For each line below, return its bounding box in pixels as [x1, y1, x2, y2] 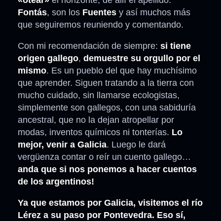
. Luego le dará [107, 140, 166, 150]
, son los [47, 7, 82, 18]
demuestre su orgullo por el [81, 53, 200, 64]
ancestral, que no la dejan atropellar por [18, 115, 174, 125]
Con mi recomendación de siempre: [18, 41, 158, 51]
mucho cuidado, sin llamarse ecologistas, [18, 90, 180, 101]
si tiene [158, 41, 191, 51]
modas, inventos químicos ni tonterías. [18, 127, 169, 138]
